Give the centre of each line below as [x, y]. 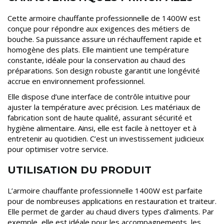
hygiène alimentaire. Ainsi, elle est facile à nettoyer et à [102, 128]
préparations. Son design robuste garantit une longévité [104, 70]
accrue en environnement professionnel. [76, 81]
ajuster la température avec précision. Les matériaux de [104, 107]
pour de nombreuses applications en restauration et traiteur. [112, 201]
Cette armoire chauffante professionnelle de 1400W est [104, 18]
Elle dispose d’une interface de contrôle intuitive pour [99, 96]
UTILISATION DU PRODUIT [79, 170]
